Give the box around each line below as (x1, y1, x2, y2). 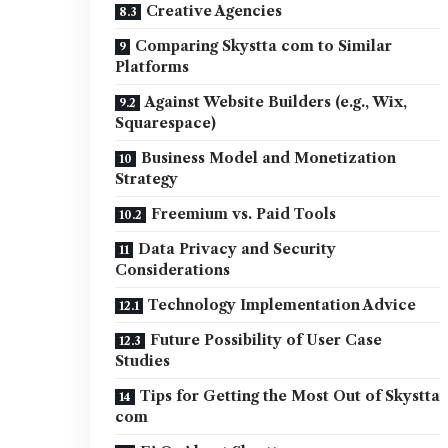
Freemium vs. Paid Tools (151, 205, 337, 223)
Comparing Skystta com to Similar (135, 37, 393, 55)
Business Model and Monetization (141, 149, 397, 167)
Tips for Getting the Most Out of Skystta (140, 387, 441, 405)
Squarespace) (115, 114, 217, 132)
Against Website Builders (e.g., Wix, (145, 93, 408, 111)
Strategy (115, 170, 179, 188)
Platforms (115, 58, 190, 76)
